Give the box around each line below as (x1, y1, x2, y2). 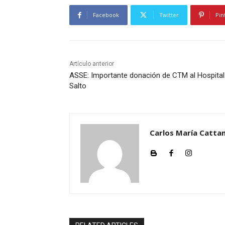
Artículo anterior (69, 60, 114, 68)
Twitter (159, 11, 179, 19)
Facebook (93, 11, 119, 19)
